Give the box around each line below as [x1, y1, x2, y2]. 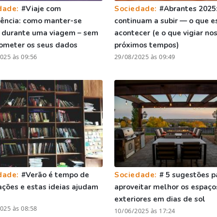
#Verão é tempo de [21, 170, 89, 180]
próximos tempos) [114, 40, 179, 50]
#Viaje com [21, 3, 61, 14]
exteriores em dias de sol [114, 194, 205, 204]
